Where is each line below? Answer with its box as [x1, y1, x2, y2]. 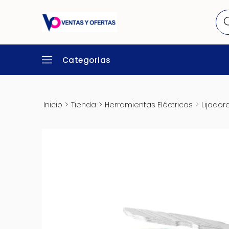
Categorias [60, 55, 111, 65]
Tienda [71, 100, 96, 110]
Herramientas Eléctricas [104, 100, 193, 110]
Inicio [43, 100, 62, 110]
